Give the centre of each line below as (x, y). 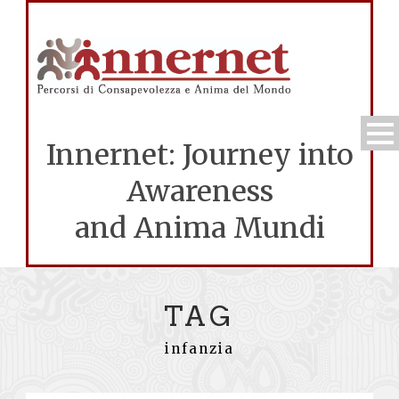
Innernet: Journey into (199, 155)
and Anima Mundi (199, 228)
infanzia (199, 348)
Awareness (199, 191)
